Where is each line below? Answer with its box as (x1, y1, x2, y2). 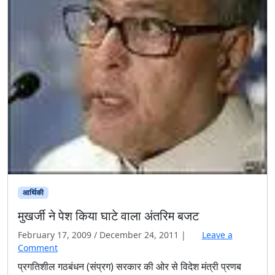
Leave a (201, 229, 233, 241)
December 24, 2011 (99, 229, 179, 241)
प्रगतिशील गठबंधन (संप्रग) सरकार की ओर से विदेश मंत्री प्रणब (18, 260, 241, 274)
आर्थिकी (22, 187, 44, 198)
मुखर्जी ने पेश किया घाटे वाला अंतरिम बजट (18, 207, 199, 225)
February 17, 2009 (18, 229, 91, 241)
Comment (18, 242, 58, 254)
